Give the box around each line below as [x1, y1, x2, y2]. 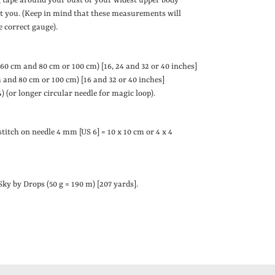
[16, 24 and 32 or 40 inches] [101, 61, 197, 71]
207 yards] [99, 180, 136, 190]
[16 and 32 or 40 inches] [81, 75, 165, 85]
